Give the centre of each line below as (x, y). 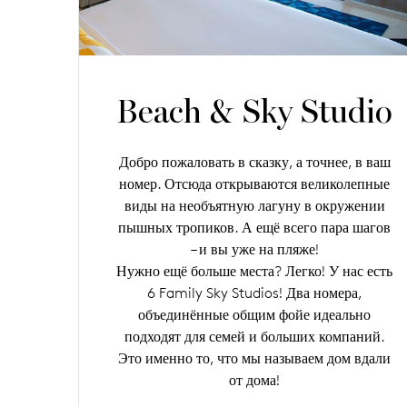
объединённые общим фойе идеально (255, 314)
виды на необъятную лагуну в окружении (254, 205)
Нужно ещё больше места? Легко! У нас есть (255, 271)
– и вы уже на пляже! (254, 249)
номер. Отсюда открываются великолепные (255, 184)
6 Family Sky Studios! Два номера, (254, 293)
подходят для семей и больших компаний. (254, 336)
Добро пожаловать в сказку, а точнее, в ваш (254, 162)
